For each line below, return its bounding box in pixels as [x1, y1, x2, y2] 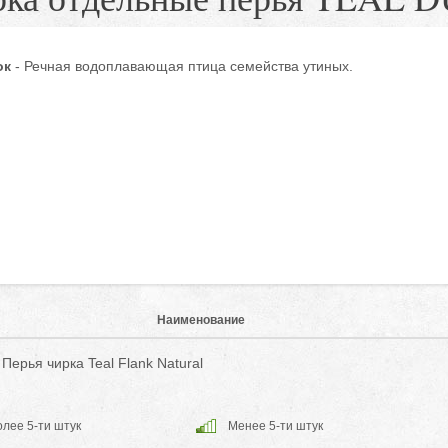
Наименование [156, 313, 245, 327]
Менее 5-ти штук [227, 419, 323, 433]
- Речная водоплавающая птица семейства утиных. [10, 58, 353, 74]
